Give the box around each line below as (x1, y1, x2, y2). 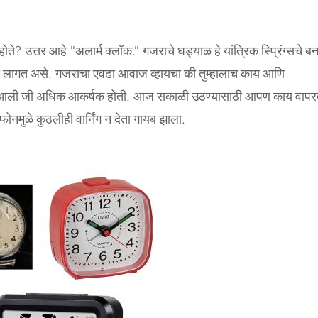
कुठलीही (36, 111, 73, 127)
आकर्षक (68, 89, 104, 104)
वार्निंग (76, 111, 102, 127)
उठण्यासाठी (192, 89, 242, 104)
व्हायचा (150, 66, 181, 82)
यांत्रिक (224, 43, 258, 59)
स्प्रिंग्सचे (261, 43, 302, 59)
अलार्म (75, 43, 102, 59)
